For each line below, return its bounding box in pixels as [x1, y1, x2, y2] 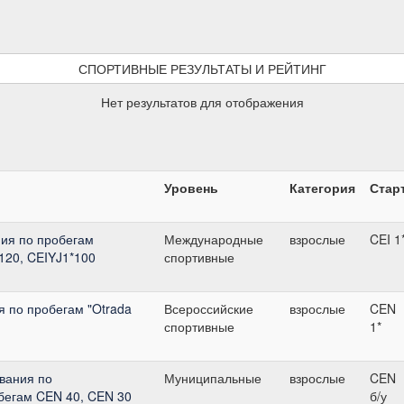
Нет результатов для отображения [100, 92, 304, 111]
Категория [289, 178, 355, 197]
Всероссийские [164, 298, 253, 317]
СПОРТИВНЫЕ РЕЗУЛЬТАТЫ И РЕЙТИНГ [78, 59, 326, 78]
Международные [164, 229, 263, 248]
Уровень [164, 178, 218, 197]
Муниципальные [164, 368, 262, 387]
